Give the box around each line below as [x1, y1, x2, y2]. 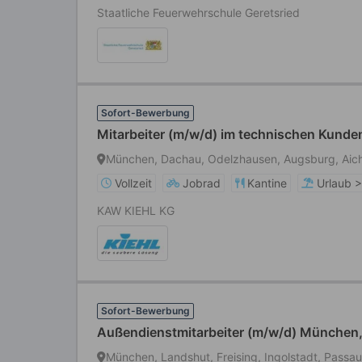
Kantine [247, 176, 287, 190]
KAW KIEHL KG [97, 204, 175, 217]
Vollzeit [115, 176, 152, 190]
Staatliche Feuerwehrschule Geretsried [97, 6, 300, 19]
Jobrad [183, 176, 221, 190]
